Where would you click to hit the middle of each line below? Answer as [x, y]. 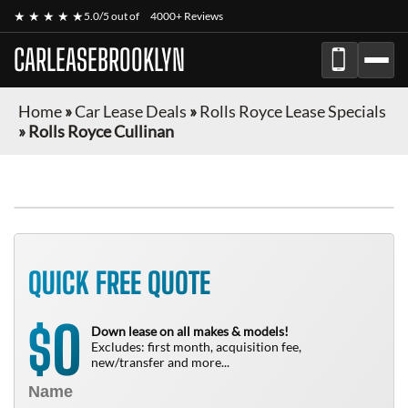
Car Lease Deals [131, 111]
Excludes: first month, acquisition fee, [196, 347]
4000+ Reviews [187, 16]
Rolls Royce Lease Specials [293, 111]
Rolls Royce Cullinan [101, 131]
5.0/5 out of [112, 16]
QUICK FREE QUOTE [119, 283]
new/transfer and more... [160, 362]
